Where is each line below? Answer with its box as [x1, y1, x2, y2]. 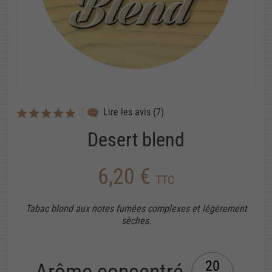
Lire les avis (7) [103, 106, 164, 118]
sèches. [121, 214, 151, 226]
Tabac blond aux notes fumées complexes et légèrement [25, 202, 247, 214]
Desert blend [87, 127, 185, 151]
